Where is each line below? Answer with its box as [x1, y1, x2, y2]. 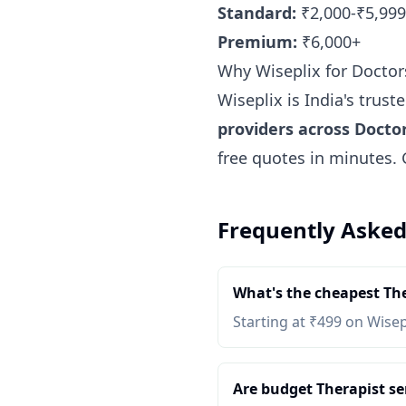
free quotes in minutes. [217, 147, 401, 169]
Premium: [217, 31, 297, 53]
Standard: [217, 2, 296, 24]
